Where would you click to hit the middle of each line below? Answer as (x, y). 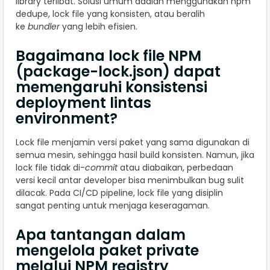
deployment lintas (83, 102)
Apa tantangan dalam (101, 234)
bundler (44, 26)
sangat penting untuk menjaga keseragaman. (113, 205)
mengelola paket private (107, 250)
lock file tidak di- (50, 167)
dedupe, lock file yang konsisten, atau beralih (110, 14)
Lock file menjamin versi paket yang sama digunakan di (133, 142)
